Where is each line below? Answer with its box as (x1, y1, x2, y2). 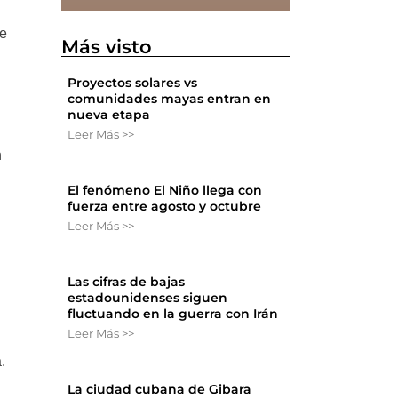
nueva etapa (68, 107, 151, 123)
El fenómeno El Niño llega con (68, 182, 263, 199)
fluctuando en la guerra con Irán (68, 306, 279, 322)
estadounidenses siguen (68, 290, 228, 306)
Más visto (61, 36, 153, 59)
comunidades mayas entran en (68, 91, 272, 107)
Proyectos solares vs (68, 75, 198, 92)
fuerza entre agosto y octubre (68, 198, 262, 215)
